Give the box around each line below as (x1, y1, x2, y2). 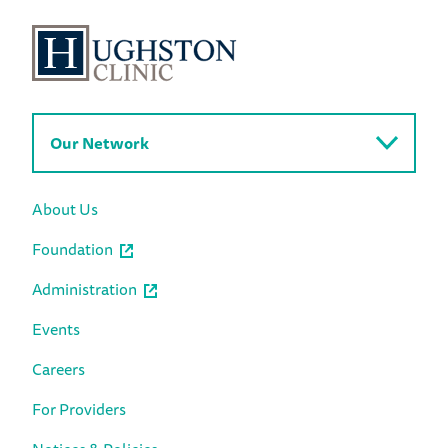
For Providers (32, 395, 126, 422)
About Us (32, 195, 98, 222)
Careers (32, 355, 85, 382)
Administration (32, 275, 137, 302)
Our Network (50, 129, 149, 156)
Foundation (32, 235, 113, 262)
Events (32, 315, 80, 342)
